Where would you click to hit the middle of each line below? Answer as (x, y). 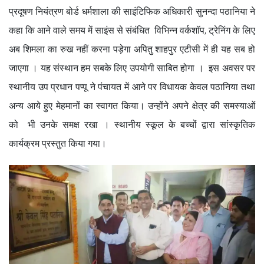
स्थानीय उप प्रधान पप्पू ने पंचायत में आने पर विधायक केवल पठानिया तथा (132, 87)
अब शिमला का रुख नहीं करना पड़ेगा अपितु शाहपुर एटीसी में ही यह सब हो (132, 49)
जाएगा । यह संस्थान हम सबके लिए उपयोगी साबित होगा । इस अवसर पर (132, 68)
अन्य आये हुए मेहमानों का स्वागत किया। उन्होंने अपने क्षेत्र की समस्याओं (132, 106)
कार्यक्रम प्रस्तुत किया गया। (58, 144)
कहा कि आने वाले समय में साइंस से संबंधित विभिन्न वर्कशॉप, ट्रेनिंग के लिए (132, 31)
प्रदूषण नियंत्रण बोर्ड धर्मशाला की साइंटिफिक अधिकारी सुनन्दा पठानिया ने (132, 12)
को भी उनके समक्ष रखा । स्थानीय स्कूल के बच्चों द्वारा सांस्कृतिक (132, 125)
